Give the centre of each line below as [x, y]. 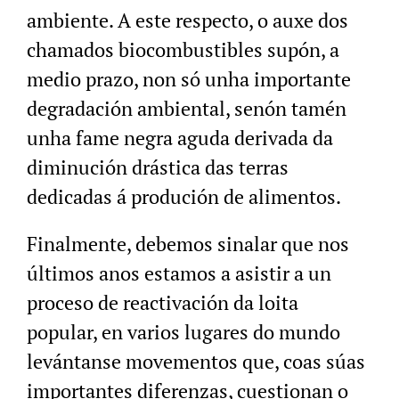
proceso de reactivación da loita [163, 303]
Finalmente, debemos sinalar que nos [188, 244]
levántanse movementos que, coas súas [196, 362]
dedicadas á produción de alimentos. [184, 197]
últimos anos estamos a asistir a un [179, 273]
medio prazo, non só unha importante [189, 79]
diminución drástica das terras [158, 167]
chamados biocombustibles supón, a [183, 50]
